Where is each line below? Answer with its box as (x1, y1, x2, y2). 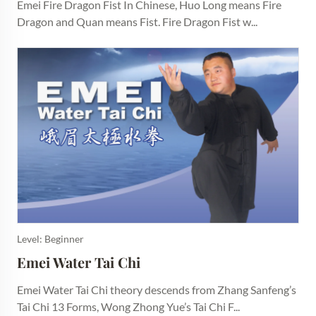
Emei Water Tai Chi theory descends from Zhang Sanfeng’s (17, 283, 296, 297)
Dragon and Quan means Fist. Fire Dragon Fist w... (17, 14, 257, 28)
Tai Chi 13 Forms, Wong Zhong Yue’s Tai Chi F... (17, 300, 240, 314)
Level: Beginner (17, 233, 84, 245)
